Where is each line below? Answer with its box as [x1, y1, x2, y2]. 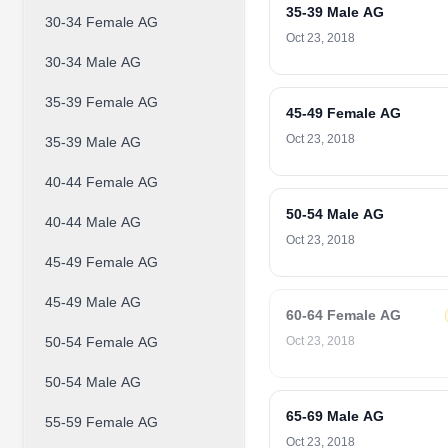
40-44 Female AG [45, 174, 158, 190]
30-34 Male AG [45, 54, 141, 70]
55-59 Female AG [45, 414, 158, 430]
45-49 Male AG [45, 294, 141, 310]
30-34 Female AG [45, 14, 158, 30]
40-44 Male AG [45, 214, 141, 230]
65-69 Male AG [286, 408, 384, 424]
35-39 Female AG [45, 94, 158, 110]
